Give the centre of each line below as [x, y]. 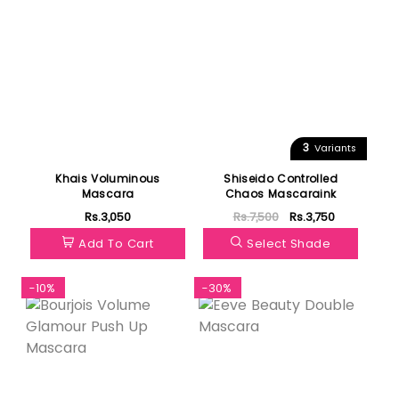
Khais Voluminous [108, 178]
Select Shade [289, 243]
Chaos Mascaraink [281, 193]
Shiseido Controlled [281, 178]
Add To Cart [116, 243]
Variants [333, 148]
